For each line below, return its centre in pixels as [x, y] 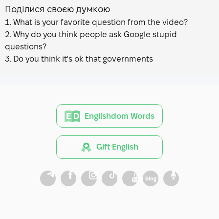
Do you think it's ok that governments [83, 59]
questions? [26, 46]
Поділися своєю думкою [57, 9]
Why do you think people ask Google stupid [95, 34]
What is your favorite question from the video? [100, 22]
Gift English [117, 147]
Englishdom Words [120, 116]
